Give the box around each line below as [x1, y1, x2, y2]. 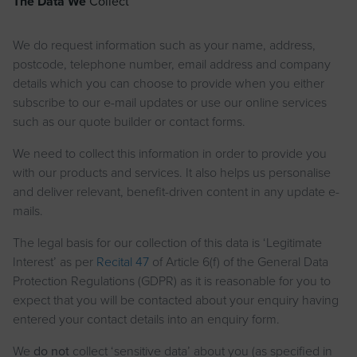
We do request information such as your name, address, [13, 36, 316, 54]
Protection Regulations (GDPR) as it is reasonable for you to [13, 272, 331, 290]
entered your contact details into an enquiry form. [13, 310, 280, 328]
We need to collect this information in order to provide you [13, 144, 327, 163]
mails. [13, 202, 43, 220]
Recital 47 [96, 253, 149, 271]
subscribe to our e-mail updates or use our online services [13, 93, 327, 112]
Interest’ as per [13, 253, 96, 271]
